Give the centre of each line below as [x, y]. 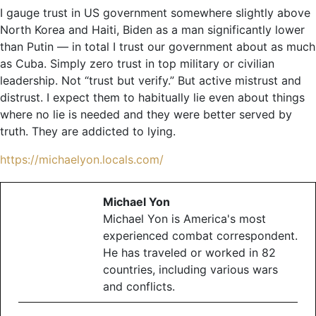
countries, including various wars [190, 270]
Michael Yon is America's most [184, 219]
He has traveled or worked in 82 [189, 253]
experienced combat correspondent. [200, 236]
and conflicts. [139, 287]
